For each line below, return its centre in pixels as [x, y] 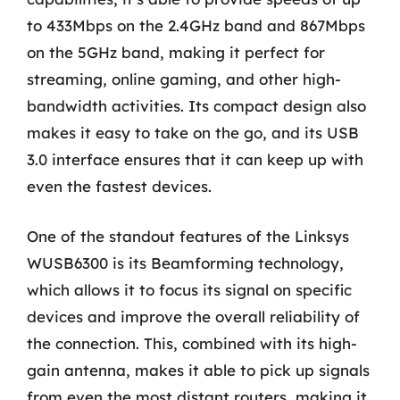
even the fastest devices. [119, 186]
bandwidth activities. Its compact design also [196, 106]
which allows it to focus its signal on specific [189, 289]
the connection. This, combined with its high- [192, 343]
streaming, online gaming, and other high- [184, 79]
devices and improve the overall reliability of [193, 316]
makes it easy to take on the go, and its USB [193, 133]
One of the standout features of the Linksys [188, 236]
